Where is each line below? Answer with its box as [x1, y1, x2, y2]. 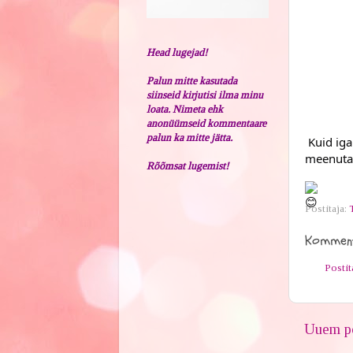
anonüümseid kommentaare [146, 117, 266, 129]
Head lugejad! [146, 46, 207, 58]
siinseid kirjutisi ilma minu [146, 88, 263, 101]
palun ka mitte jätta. [146, 131, 232, 143]
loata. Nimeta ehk [146, 102, 223, 115]
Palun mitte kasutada [146, 74, 237, 87]
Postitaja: [304, 202, 349, 214]
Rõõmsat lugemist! [146, 159, 229, 172]
